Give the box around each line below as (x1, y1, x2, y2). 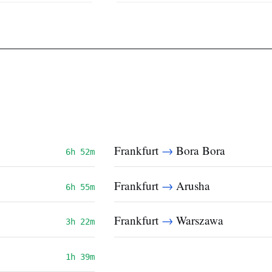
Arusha (173, 177, 210, 193)
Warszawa (173, 212, 223, 228)
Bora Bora (173, 143, 225, 158)
